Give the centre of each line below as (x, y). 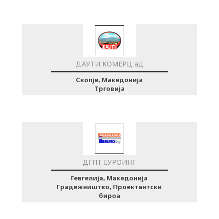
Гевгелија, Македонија (109, 178)
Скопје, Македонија (109, 80)
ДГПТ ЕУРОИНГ (109, 163)
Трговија (109, 89)
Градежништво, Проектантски (109, 187)
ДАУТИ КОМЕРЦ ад (109, 64)
